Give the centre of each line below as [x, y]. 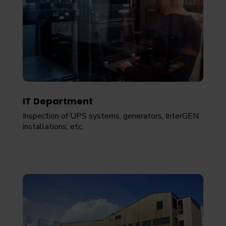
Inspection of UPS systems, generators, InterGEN [110, 116]
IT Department [58, 101]
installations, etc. [53, 127]
